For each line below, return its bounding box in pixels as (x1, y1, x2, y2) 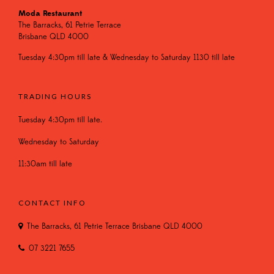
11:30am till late (18, 160, 72, 168)
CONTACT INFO (18, 198, 86, 207)
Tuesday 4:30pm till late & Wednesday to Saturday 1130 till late (18, 53, 235, 62)
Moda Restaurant (18, 9, 82, 18)
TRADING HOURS (18, 92, 92, 101)
